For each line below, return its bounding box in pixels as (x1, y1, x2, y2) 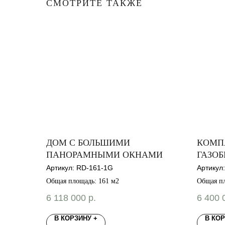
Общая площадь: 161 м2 (46, 177, 119, 185)
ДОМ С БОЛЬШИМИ (46, 138, 130, 148)
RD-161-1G (76, 164, 113, 172)
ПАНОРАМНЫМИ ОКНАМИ (46, 150, 163, 160)
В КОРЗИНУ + (54, 214, 97, 222)
